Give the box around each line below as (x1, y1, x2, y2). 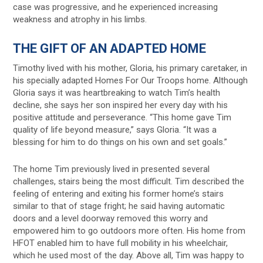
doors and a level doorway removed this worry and (13, 213, 208, 224)
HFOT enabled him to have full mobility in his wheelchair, (13, 237, 228, 248)
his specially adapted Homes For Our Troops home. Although (13, 75, 248, 86)
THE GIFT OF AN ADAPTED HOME (13, 41, 207, 56)
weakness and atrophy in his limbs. (13, 14, 147, 25)
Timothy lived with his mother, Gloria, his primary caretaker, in (13, 62, 248, 73)
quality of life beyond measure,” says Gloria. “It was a (13, 124, 217, 135)
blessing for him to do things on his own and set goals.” (13, 136, 228, 147)
